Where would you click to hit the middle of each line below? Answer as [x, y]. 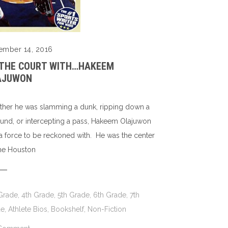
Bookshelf [68, 209]
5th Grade [74, 195]
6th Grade [110, 195]
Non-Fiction [107, 209]
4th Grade [38, 195]
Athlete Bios [28, 209]
